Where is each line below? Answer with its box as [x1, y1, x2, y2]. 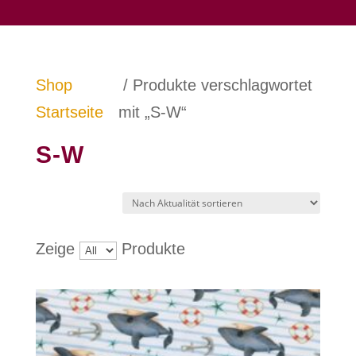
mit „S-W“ [118, 103, 187, 122]
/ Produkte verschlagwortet [118, 76, 312, 95]
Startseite [35, 103, 103, 122]
